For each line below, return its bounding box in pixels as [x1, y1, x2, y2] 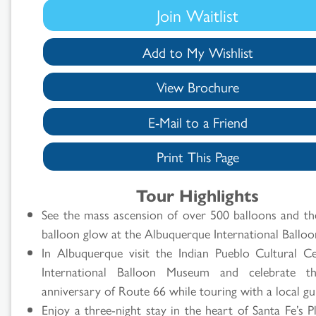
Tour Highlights [136, 182, 259, 207]
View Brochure [156, 76, 239, 97]
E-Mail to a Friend [147, 111, 248, 132]
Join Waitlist [157, 3, 238, 28]
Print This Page [156, 146, 239, 167]
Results [11, 188, 90, 229]
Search [11, 154, 85, 195]
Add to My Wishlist [142, 41, 253, 62]
